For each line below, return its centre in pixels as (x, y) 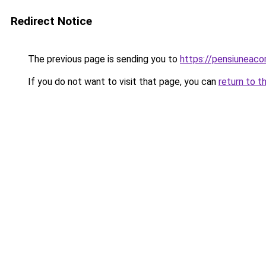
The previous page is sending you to (103, 59)
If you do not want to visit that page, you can (122, 82)
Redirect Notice (51, 21)
